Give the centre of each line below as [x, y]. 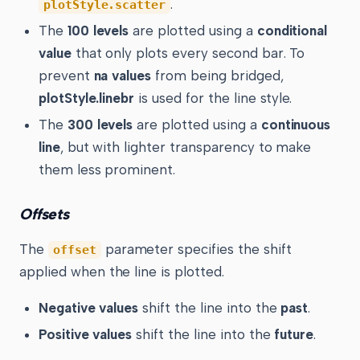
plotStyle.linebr [86, 98]
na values [123, 76]
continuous [296, 125]
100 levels [98, 31]
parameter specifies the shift [196, 249]
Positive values [85, 334]
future [294, 334]
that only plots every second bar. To [188, 53]
